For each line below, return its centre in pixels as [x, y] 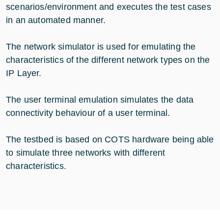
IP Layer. [25, 73]
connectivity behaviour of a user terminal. [89, 113]
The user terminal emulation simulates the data [100, 99]
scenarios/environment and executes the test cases [109, 7]
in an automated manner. [57, 20]
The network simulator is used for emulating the [101, 46]
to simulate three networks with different [86, 152]
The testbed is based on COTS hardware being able [110, 139]
